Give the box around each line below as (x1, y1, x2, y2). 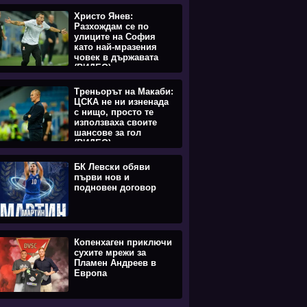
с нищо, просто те (74, 107, 153, 117)
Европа (74, 268, 107, 278)
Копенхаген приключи (74, 237, 172, 247)
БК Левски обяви (74, 162, 150, 172)
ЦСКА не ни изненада (74, 97, 169, 107)
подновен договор (74, 182, 156, 193)
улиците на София (74, 32, 156, 42)
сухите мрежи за (74, 247, 146, 258)
